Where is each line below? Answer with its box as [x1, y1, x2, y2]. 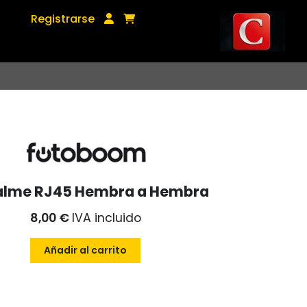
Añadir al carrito [44, 243, 127, 257]
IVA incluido [71, 210, 141, 226]
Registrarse [31, 11, 95, 27]
